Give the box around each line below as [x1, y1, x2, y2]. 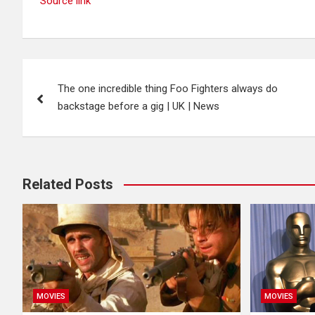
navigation [22, 87, 127, 115]
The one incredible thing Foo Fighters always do [58, 82, 278, 95]
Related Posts [22, 175, 113, 193]
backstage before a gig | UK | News [58, 99, 219, 112]
